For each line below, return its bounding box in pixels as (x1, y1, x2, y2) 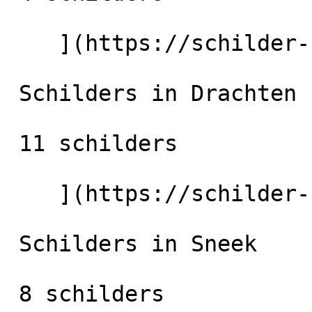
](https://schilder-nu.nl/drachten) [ (6, 181, 58, 206)
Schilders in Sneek (6, 231, 19, 256)
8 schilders (6, 281, 19, 306)
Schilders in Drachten (6, 81, 19, 106)
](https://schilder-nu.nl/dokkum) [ (6, 31, 58, 56)
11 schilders (6, 131, 19, 156)
